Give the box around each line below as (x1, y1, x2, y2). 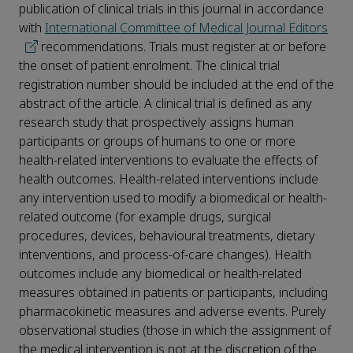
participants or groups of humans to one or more (19, 132, 295, 151)
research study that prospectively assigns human (19, 113, 294, 132)
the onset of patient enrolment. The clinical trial (19, 57, 280, 76)
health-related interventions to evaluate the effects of (19, 151, 318, 170)
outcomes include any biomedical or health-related (19, 265, 302, 284)
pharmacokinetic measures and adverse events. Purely (19, 303, 326, 321)
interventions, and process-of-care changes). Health (19, 246, 311, 265)
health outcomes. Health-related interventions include (19, 170, 318, 189)
